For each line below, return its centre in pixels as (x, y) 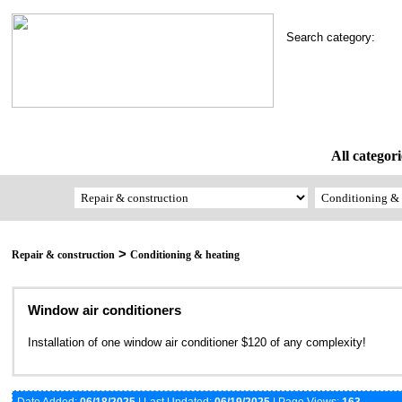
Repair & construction (63, 255)
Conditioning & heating (185, 255)
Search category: (336, 37)
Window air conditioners (105, 310)
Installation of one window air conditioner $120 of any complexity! (197, 343)
